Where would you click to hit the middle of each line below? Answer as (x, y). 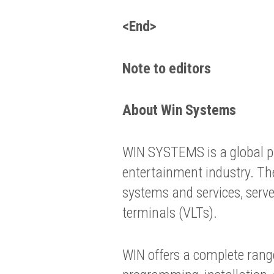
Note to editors (166, 68)
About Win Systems (179, 110)
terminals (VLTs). (169, 213)
